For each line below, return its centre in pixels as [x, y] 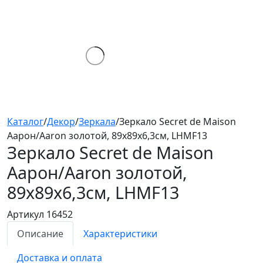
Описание [40, 233]
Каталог [25, 121]
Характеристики [120, 233]
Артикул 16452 [40, 214]
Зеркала [97, 121]
